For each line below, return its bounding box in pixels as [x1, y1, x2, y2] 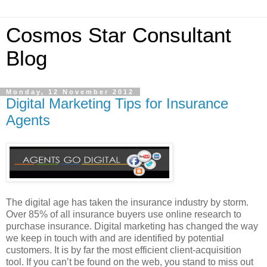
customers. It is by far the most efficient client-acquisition [6, 244, 241, 255]
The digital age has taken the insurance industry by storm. [6, 197, 249, 207]
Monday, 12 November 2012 [6, 88, 134, 95]
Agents [6, 112, 50, 128]
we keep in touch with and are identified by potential [6, 232, 224, 243]
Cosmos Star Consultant [6, 24, 231, 46]
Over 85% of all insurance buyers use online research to [6, 209, 241, 219]
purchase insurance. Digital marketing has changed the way [6, 221, 258, 231]
